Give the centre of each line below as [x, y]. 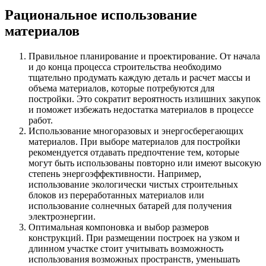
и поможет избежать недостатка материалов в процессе [141, 109]
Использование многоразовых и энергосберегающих [136, 131]
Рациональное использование [101, 15]
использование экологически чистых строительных [133, 184]
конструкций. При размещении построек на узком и [134, 237]
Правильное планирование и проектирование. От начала [144, 56]
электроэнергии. [62, 216]
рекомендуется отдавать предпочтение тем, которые [134, 152]
